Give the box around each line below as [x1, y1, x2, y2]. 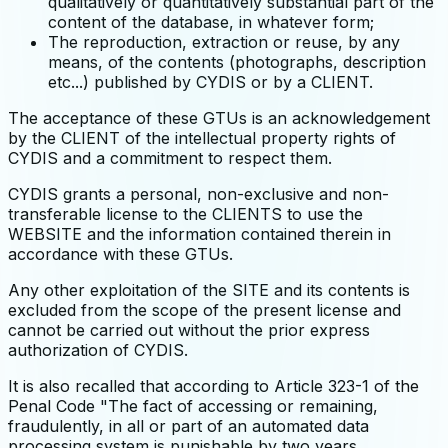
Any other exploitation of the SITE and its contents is [8, 279, 410, 300]
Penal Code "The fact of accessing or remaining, [8, 395, 378, 416]
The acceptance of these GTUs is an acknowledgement [8, 107, 430, 128]
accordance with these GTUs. [8, 243, 233, 264]
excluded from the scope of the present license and [8, 299, 401, 320]
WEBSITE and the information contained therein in [8, 223, 391, 244]
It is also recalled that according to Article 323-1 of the [8, 375, 419, 396]
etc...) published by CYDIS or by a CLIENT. [48, 71, 373, 92]
